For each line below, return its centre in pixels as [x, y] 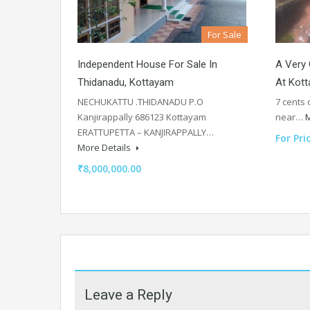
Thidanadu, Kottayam [126, 82]
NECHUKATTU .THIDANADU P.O [140, 101]
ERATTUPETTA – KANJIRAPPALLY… [146, 132]
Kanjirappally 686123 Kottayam [142, 117]
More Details [105, 147]
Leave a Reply [128, 294]
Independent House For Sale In [147, 64]
